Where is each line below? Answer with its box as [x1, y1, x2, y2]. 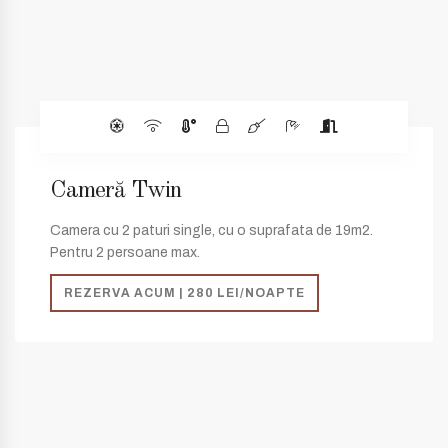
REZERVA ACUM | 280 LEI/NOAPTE [64, 286, 305, 300]
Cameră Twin [50, 179, 181, 203]
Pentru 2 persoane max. [50, 245, 200, 260]
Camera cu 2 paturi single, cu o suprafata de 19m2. [50, 223, 373, 238]
